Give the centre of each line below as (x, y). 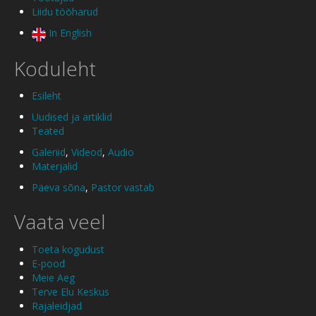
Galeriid (49, 152)
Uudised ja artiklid (72, 117)
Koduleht (55, 68)
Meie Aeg (53, 277)
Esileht (47, 96)
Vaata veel (60, 222)
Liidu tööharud (65, 12)
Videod (87, 152)
